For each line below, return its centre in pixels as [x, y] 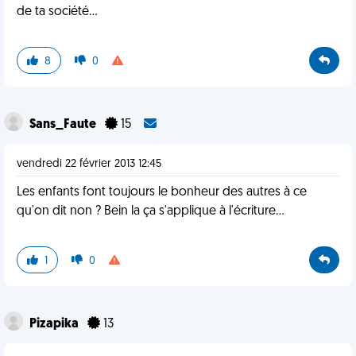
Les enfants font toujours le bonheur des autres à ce [162, 192]
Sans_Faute [64, 125]
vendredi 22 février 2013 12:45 [89, 164]
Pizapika [55, 324]
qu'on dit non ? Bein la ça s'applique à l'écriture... [151, 211]
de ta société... [57, 12]
